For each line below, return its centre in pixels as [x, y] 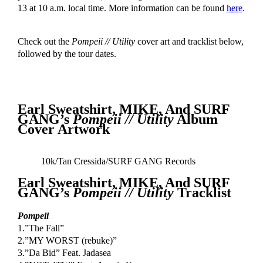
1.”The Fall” [41, 228]
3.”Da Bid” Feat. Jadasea [64, 253]
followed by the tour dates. [67, 54]
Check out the [44, 42]
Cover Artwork [63, 129]
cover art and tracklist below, [189, 42]
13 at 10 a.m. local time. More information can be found [122, 8]
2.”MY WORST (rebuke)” [67, 241]
